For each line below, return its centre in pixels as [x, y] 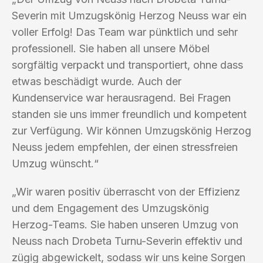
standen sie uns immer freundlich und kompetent [129, 114]
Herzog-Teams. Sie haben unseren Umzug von [125, 224]
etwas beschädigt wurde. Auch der [97, 81]
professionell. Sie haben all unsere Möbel [111, 48]
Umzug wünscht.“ [55, 163]
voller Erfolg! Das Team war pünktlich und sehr [125, 32]
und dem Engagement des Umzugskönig [110, 208]
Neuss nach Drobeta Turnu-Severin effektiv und [127, 241]
